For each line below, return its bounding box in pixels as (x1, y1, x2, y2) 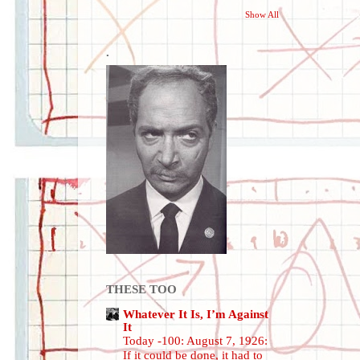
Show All (245, 9, 279, 19)
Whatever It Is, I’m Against (123, 306, 268, 321)
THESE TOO (106, 282, 177, 297)
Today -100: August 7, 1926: (123, 333, 268, 347)
